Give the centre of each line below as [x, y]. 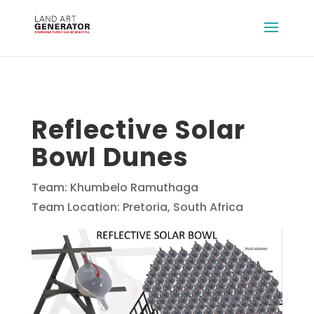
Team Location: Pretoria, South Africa [137, 207]
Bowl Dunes [110, 157]
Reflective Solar [138, 130]
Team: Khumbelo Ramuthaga [115, 187]
